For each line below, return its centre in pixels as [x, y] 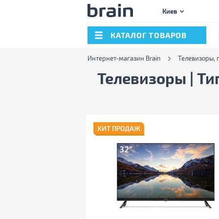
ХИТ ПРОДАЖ [119, 128]
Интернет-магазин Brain [124, 58]
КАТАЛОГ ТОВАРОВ [149, 35]
